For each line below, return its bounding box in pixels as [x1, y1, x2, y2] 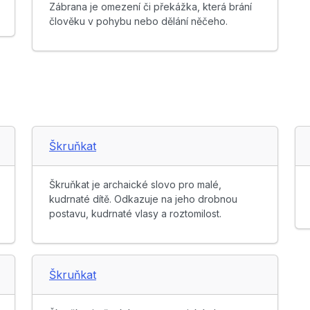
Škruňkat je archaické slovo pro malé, [49, 179, 221, 191]
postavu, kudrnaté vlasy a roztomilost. [49, 208, 221, 220]
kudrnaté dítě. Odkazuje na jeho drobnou [49, 193, 237, 206]
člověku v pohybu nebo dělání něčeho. [49, 15, 228, 28]
